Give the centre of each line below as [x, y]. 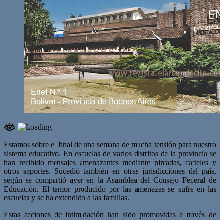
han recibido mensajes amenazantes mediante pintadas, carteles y [110, 162]
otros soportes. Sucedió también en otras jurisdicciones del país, [110, 171]
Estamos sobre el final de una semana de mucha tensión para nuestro [110, 144]
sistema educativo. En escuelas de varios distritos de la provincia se [110, 153]
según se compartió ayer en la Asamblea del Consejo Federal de [110, 180]
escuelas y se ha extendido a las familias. [67, 197]
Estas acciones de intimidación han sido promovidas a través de [110, 214]
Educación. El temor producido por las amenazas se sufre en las [110, 189]
